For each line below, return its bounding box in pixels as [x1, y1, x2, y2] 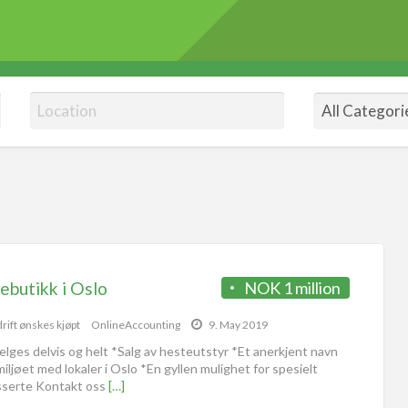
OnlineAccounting [90, 317, 180, 331]
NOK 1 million [244, 277, 342, 298]
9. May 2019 [206, 317, 268, 331]
